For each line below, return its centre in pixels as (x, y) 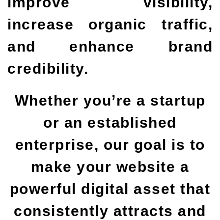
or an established (110, 123)
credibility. (48, 69)
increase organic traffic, (110, 24)
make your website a (110, 167)
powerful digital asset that (110, 189)
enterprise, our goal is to (110, 145)
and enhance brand (110, 46)
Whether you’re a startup (110, 100)
